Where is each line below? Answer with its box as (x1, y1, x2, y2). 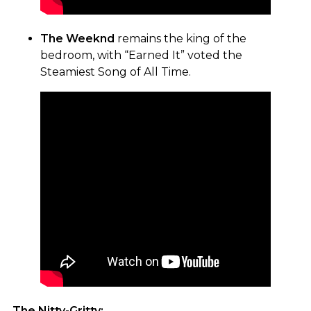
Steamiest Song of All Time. (40, 65, 191, 78)
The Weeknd (40, 31, 115, 45)
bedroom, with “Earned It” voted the (40, 48, 242, 62)
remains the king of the (115, 31, 246, 45)
